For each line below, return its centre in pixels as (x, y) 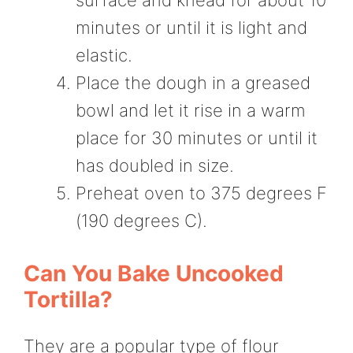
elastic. (104, 55)
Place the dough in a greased (193, 82)
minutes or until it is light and (191, 27)
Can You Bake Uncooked (154, 273)
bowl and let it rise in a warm (191, 110)
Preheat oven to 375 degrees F (201, 193)
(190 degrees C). (141, 220)
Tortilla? (68, 299)
